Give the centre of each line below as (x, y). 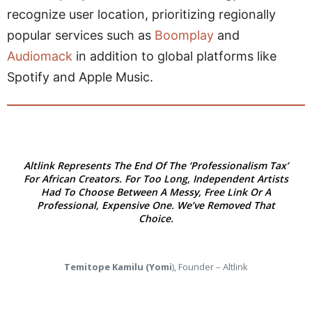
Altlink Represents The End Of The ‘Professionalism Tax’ (156, 165)
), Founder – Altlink (210, 267)
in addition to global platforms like (174, 56)
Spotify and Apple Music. (80, 77)
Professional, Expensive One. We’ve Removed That (156, 205)
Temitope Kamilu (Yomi (118, 267)
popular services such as (81, 35)
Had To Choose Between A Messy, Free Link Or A (156, 192)
